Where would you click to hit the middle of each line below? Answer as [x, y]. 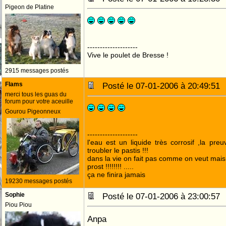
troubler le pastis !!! [118, 150]
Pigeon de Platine [30, 7]
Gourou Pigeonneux [33, 111]
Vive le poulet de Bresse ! [128, 55]
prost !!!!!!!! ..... [110, 166]
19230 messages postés [39, 181]
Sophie [15, 195]
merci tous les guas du [36, 94]
